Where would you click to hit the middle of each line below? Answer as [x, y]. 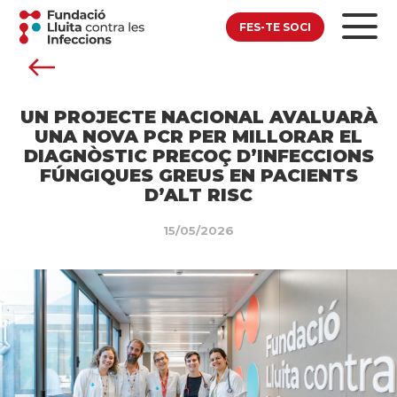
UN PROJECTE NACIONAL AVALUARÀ [198, 117]
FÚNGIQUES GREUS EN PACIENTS [198, 175]
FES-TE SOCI [275, 27]
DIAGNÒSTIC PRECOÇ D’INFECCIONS [198, 156]
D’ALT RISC [198, 195]
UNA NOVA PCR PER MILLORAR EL [198, 136]
